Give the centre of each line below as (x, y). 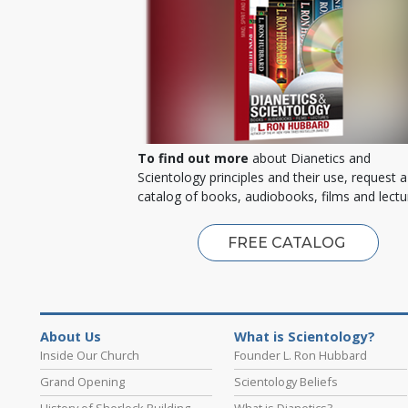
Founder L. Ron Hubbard (301, 355)
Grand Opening (82, 381)
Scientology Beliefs (286, 381)
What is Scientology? (305, 336)
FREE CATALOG (288, 242)
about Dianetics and (309, 158)
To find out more (193, 158)
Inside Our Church (90, 355)
